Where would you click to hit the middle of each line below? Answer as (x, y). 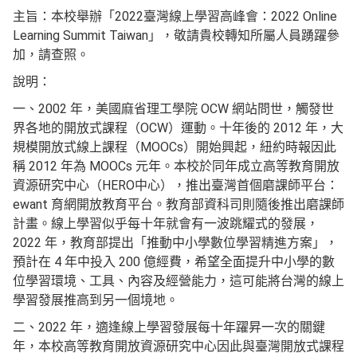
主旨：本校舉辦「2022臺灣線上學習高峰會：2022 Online (175, 16)
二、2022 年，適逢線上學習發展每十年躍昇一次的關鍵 (169, 327)
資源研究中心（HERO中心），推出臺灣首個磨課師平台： (176, 185)
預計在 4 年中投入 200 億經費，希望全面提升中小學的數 (174, 262)
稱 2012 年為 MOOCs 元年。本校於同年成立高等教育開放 (176, 166)
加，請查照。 (51, 55)
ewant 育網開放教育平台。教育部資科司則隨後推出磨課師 (178, 204)
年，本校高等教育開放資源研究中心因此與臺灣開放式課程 (178, 346)
